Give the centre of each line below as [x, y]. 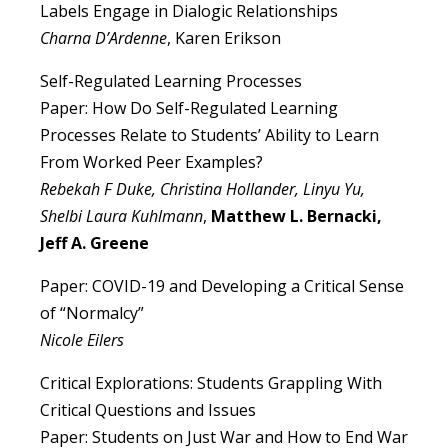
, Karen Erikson [224, 38]
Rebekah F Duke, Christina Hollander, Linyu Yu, [202, 189]
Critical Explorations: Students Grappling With [211, 383]
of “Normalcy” [92, 313]
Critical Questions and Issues [148, 410]
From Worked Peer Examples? [151, 162]
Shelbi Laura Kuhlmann [121, 216]
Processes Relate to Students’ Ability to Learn [209, 135]
